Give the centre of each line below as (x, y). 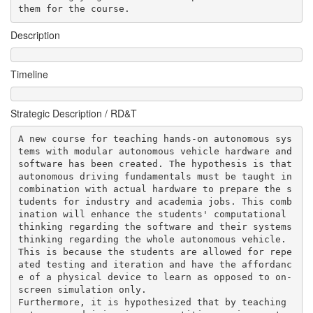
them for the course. (96, 9)
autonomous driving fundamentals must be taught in (155, 176)
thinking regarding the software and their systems (155, 227)
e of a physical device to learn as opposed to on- (155, 277)
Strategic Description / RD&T (74, 113)
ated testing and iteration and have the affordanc (155, 264)
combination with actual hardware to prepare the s (155, 189)
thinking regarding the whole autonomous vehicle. (152, 239)
